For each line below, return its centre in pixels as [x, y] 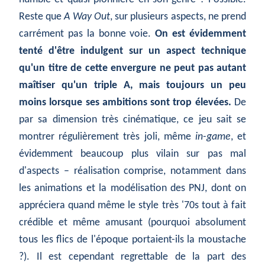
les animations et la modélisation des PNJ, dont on [132, 189]
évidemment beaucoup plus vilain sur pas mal [132, 154]
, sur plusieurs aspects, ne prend [178, 17]
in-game [213, 137]
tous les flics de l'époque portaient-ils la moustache [132, 240]
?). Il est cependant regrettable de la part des [132, 257]
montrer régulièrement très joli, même [107, 137]
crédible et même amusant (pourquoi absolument [132, 223]
